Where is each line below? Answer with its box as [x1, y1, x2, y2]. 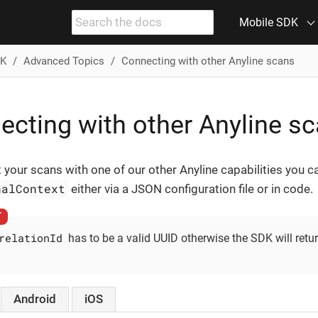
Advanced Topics [23, 54, 104, 67]
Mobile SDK [239, 16, 298, 29]
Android [13, 292, 57, 307]
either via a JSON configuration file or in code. [68, 182, 314, 196]
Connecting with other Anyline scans [121, 54, 295, 67]
